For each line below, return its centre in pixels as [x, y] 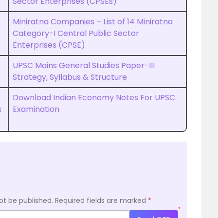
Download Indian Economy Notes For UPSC [94, 98]
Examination [36, 109]
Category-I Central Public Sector [76, 33]
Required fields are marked [101, 200]
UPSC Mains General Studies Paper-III [84, 65]
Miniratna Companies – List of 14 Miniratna [93, 22]
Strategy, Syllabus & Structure [70, 77]
